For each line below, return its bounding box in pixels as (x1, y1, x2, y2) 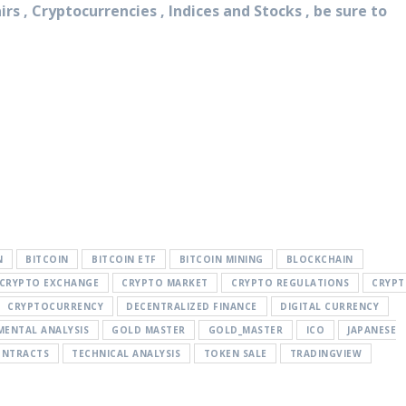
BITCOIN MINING (179, 253, 264, 266)
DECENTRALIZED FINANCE (126, 300, 257, 314)
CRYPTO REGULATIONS (231, 276, 350, 290)
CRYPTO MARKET (121, 276, 208, 290)
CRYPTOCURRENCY (7, 300, 104, 314)
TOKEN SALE (203, 347, 267, 361)
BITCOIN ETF (92, 253, 157, 266)
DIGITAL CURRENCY (280, 300, 380, 314)
